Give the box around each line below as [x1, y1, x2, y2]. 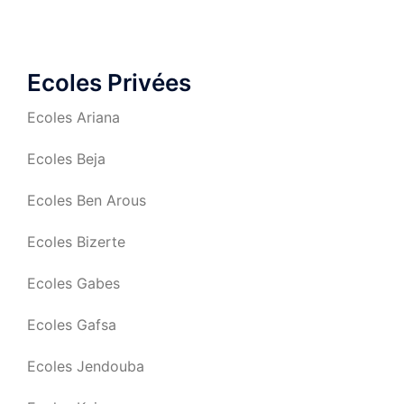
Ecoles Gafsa [27, 316, 116, 334]
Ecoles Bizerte [27, 233, 125, 251]
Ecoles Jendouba [27, 357, 144, 375]
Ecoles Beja [27, 150, 106, 168]
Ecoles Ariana [27, 108, 120, 126]
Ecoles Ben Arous [27, 191, 146, 209]
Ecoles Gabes [27, 274, 120, 292]
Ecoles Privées [27, 69, 191, 96]
